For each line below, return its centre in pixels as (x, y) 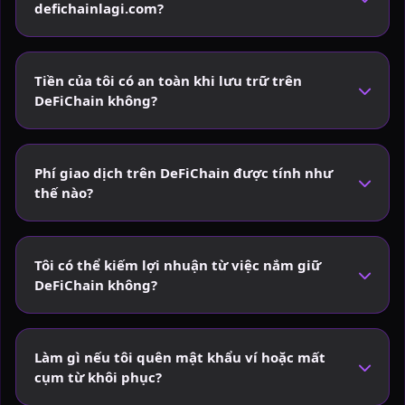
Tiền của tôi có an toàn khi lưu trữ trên (168, 80)
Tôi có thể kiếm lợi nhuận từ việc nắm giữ (178, 264)
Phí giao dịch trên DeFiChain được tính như (184, 172)
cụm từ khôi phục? (98, 377)
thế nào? (64, 192)
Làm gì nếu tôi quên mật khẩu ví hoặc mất (180, 357)
